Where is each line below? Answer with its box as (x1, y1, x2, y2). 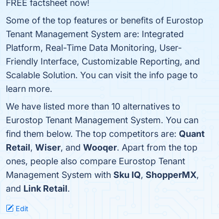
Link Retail (23, 183, 67, 194)
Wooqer (83, 142, 117, 153)
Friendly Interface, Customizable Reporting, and (6, 56, 200, 66)
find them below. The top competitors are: (6, 129, 179, 139)
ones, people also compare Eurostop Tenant (6, 156, 185, 166)
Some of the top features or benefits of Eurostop (6, 15, 203, 25)
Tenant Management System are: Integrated (6, 29, 184, 39)
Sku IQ (113, 170, 141, 180)
